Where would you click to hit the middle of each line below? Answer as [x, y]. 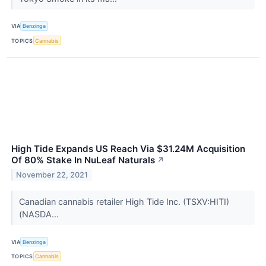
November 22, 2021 [52, 175]
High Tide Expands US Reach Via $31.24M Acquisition [128, 149]
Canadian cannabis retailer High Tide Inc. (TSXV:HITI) [124, 202]
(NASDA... [40, 214]
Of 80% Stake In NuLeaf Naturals [83, 160]
